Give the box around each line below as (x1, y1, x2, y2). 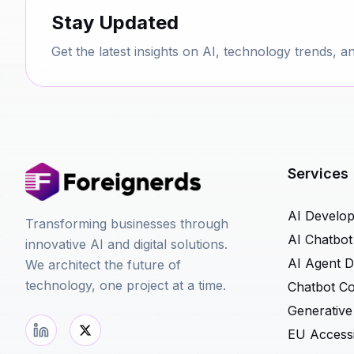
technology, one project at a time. (25, 277, 226, 293)
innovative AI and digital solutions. (25, 236, 228, 252)
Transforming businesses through (25, 216, 228, 232)
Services (288, 165, 348, 182)
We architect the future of (25, 257, 181, 273)
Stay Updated (51, 11, 179, 34)
